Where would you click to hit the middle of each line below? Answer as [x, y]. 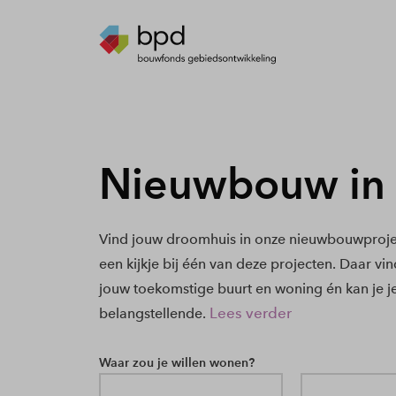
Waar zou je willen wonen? [176, 362]
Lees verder [250, 313]
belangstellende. [152, 313]
